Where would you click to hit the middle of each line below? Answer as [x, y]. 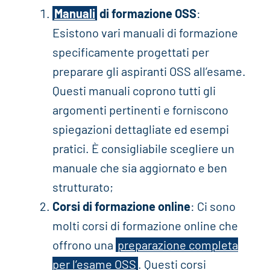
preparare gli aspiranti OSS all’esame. [149, 71]
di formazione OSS [146, 14]
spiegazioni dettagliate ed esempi [140, 129]
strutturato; [83, 187]
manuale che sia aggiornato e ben [140, 168]
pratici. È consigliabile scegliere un [143, 149]
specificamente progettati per [130, 52]
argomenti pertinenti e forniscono [140, 110]
